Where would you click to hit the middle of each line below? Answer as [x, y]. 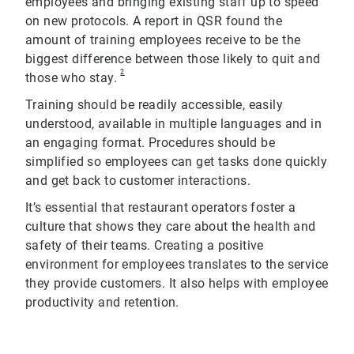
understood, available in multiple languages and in [173, 124]
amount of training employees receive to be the [163, 40]
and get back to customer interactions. [140, 181]
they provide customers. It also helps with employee [177, 284]
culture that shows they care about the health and [171, 227]
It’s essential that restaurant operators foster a [161, 208]
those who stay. [73, 78]
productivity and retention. [102, 303]
